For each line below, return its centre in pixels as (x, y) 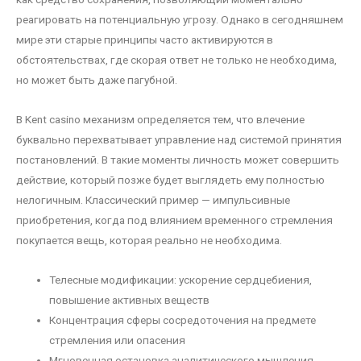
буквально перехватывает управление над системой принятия (179, 140)
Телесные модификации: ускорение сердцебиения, (181, 279)
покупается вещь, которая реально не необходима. (149, 241)
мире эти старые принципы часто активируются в (145, 40)
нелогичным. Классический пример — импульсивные (153, 200)
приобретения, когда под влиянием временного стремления (174, 220)
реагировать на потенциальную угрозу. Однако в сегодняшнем (180, 20)
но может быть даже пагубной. (97, 80)
